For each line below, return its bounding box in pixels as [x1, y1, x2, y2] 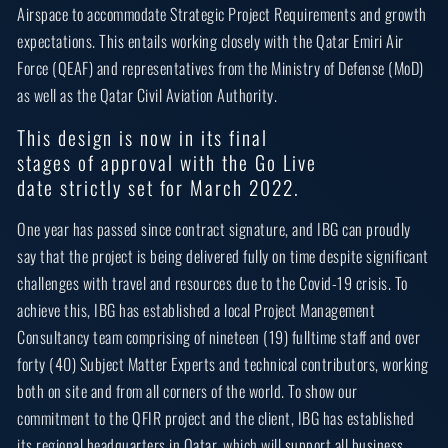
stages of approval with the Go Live [17, 147, 318, 177]
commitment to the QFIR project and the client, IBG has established [17, 406, 415, 431]
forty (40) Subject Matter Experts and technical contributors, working [17, 352, 429, 377]
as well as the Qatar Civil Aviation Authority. [17, 82, 278, 107]
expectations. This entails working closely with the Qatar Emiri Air [17, 28, 404, 53]
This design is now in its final [17, 122, 269, 152]
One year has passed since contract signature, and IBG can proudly [17, 217, 411, 242]
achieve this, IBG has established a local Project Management [17, 298, 376, 323]
